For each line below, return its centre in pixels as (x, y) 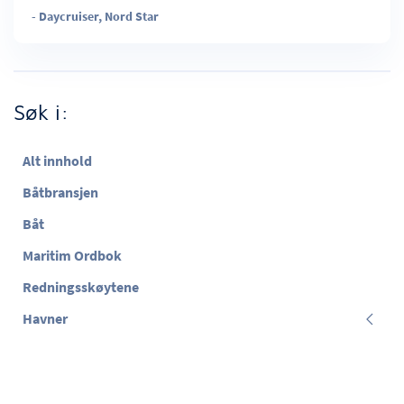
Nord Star (132, 17)
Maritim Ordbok (72, 255)
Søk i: (41, 112)
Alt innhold (57, 161)
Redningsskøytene (81, 287)
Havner (45, 318)
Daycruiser (69, 17)
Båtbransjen (60, 192)
